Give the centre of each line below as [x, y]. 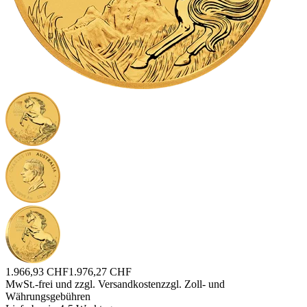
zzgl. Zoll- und [193, 284]
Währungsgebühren [48, 296]
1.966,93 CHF [37, 271]
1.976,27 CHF [100, 271]
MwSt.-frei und [40, 284]
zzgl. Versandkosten [118, 284]
